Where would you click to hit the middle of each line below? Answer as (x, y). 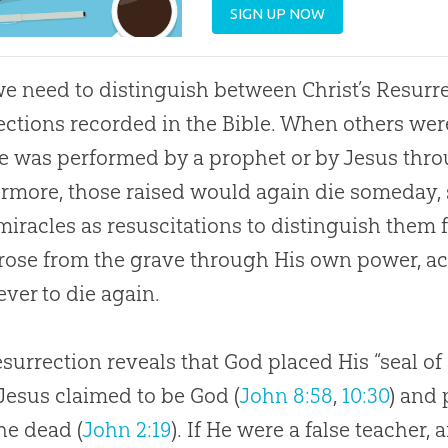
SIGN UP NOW (278, 14)
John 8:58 (286, 396)
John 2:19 (127, 430)
